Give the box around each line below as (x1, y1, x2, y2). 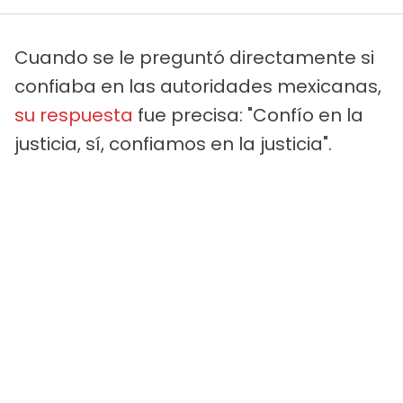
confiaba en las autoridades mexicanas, (14, 73, 381, 99)
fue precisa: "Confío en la (133, 102, 363, 128)
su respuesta (14, 102, 133, 128)
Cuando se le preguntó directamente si (14, 44, 374, 70)
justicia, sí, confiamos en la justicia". (14, 130, 332, 157)
